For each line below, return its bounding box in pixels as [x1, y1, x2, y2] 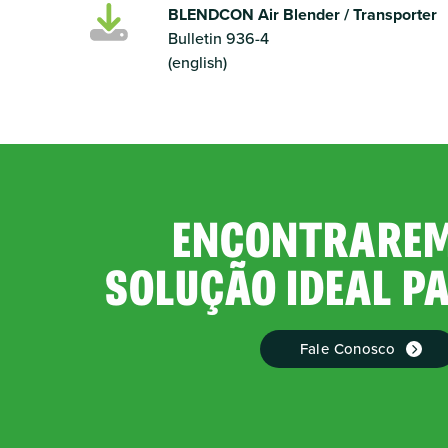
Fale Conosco [299, 338, 396, 360]
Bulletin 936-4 [167, 27, 269, 50]
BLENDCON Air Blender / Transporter [167, 3, 437, 26]
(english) [167, 51, 227, 74]
